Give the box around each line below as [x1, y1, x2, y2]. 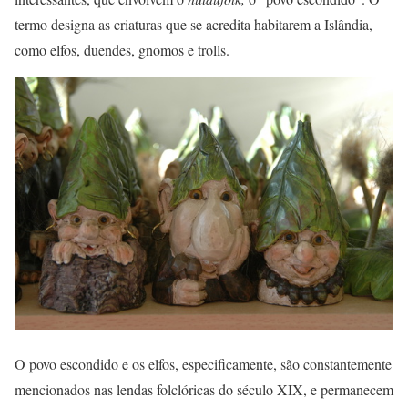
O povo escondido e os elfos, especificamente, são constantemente [15, 354, 392, 374]
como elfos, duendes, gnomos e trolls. [15, 40, 229, 60]
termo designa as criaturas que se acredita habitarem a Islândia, [15, 15, 372, 35]
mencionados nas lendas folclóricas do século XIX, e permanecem [15, 380, 393, 400]
